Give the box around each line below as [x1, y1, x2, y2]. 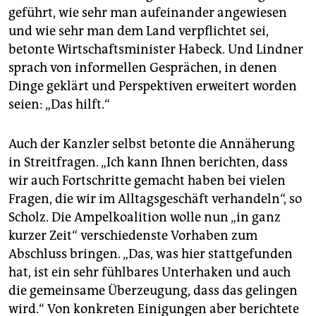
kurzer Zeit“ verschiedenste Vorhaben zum [8, 228, 257, 244]
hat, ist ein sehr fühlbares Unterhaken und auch [8, 265, 291, 281]
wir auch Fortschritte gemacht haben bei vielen [8, 173, 286, 189]
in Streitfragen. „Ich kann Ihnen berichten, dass [8, 154, 288, 171]
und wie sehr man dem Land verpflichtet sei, [8, 23, 269, 39]
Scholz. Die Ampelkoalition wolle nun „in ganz [8, 209, 281, 226]
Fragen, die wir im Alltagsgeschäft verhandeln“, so [8, 191, 302, 207]
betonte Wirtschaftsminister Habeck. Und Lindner [8, 42, 303, 58]
